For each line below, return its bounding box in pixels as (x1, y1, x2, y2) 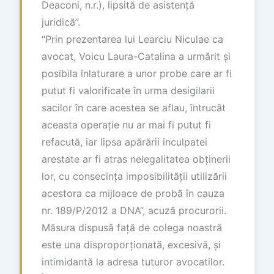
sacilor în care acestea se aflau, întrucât (42, 101, 226, 114)
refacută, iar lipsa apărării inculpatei (42, 135, 207, 148)
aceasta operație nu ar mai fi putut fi (42, 118, 211, 131)
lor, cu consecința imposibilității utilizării (42, 169, 227, 182)
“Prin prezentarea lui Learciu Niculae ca (42, 32, 223, 45)
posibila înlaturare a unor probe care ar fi (42, 67, 232, 80)
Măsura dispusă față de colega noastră (42, 221, 222, 234)
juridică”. (42, 15, 80, 28)
